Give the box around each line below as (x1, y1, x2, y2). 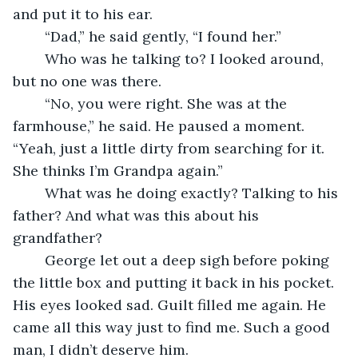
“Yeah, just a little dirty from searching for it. (13, 138, 328, 157)
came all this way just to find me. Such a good (13, 317, 334, 336)
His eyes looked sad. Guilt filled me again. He (13, 295, 330, 314)
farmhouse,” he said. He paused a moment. (13, 116, 308, 135)
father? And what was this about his (13, 205, 263, 225)
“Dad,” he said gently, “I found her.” (45, 26, 281, 46)
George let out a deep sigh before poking (29, 250, 45, 269)
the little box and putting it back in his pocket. (13, 272, 338, 292)
